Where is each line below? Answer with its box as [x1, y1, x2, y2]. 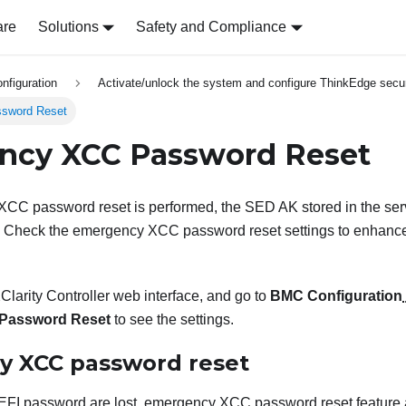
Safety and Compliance [136, 19, 287, 34]
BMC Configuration [270, 288, 402, 304]
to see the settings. [111, 312, 234, 328]
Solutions [37, 19, 99, 34]
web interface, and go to [110, 288, 270, 304]
